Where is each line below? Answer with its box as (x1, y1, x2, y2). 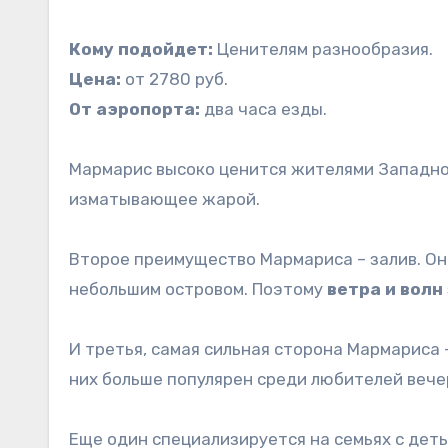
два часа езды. (200, 98, 327, 119)
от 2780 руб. (121, 68, 228, 89)
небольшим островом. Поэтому (69, 278, 327, 299)
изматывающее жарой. (69, 188, 260, 209)
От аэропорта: (69, 98, 200, 119)
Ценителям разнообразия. (213, 38, 433, 59)
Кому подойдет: (69, 38, 213, 59)
